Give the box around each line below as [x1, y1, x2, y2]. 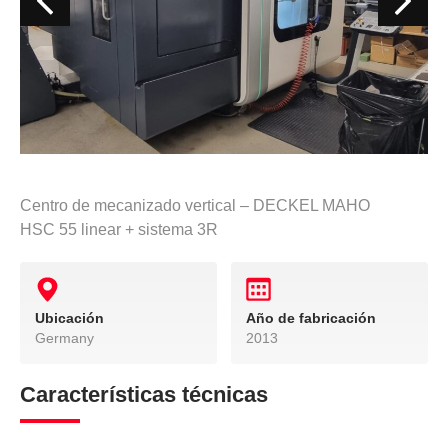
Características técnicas [20, 381, 268, 407]
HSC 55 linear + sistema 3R [20, 220, 218, 238]
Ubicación [35, 309, 104, 326]
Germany [35, 329, 94, 346]
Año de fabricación [246, 309, 376, 326]
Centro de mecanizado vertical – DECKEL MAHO [20, 196, 370, 214]
